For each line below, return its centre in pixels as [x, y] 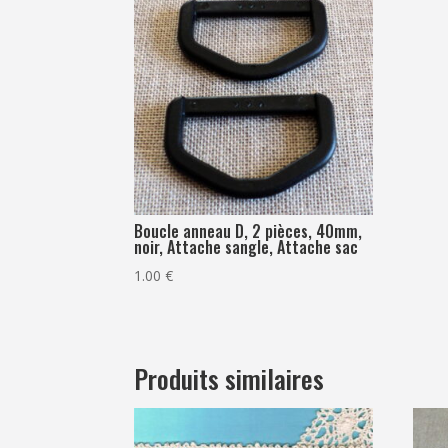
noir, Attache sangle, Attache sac [246, 246]
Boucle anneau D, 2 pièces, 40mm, [248, 230]
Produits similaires [229, 379]
